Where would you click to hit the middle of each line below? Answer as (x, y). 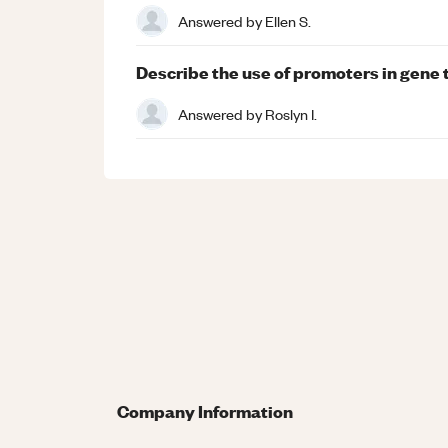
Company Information (205, 411)
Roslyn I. (291, 113)
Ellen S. (288, 20)
